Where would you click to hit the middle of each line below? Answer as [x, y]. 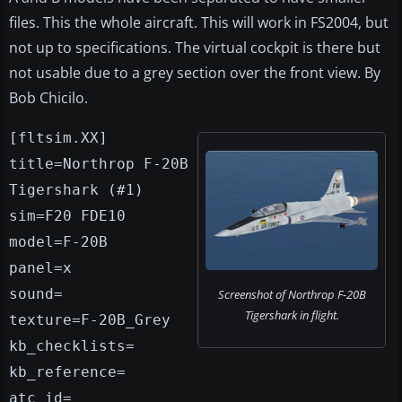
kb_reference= [67, 372]
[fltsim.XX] [58, 138]
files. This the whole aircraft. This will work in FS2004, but [199, 23]
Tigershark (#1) [76, 190]
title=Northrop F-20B [99, 164]
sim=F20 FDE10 [67, 216]
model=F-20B [58, 242]
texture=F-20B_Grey [90, 320]
